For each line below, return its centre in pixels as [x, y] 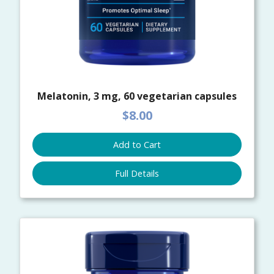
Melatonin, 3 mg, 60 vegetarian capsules [137, 96]
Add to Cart [137, 144]
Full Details [137, 173]
